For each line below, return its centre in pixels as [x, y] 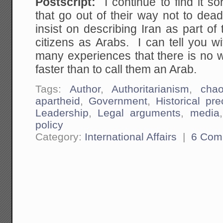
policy [50, 125]
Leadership [62, 113]
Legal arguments [139, 113]
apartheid [58, 101]
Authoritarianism [150, 89]
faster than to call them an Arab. [116, 70]
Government [118, 101]
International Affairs [131, 137]
